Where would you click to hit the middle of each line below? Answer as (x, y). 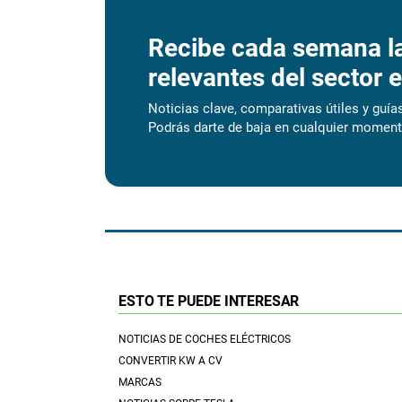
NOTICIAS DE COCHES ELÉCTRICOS (205, 340)
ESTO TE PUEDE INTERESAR (209, 301)
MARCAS (140, 383)
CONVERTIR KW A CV (170, 361)
